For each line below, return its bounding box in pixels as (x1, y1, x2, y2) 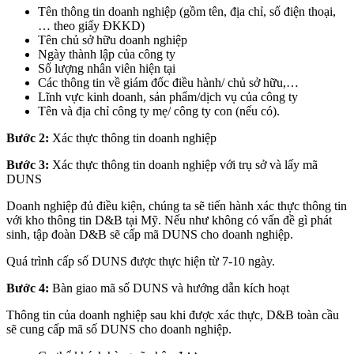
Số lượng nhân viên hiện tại (38, 62, 175, 76)
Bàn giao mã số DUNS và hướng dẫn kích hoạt (52, 281, 289, 296)
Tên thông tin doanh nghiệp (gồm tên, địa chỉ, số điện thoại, (38, 5, 336, 19)
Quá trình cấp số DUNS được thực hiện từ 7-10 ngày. (6, 254, 275, 269)
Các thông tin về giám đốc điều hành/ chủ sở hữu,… (38, 76, 299, 90)
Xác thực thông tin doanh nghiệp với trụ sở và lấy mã (49, 158, 318, 172)
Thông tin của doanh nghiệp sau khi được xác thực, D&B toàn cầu (6, 308, 339, 322)
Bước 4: (6, 281, 52, 296)
